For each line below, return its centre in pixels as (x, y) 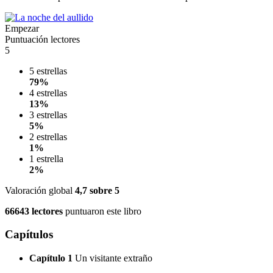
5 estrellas (48, 71)
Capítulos (29, 235)
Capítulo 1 (51, 258)
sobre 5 (103, 190)
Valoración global (40, 190)
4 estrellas (48, 93)
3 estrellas (48, 115)
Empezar (22, 28)
